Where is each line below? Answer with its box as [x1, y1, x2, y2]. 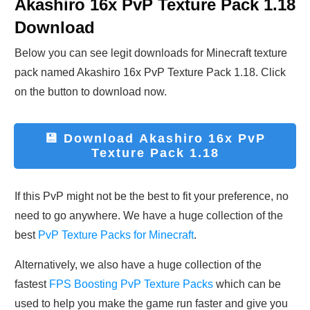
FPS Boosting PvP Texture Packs [49, 278, 213, 291]
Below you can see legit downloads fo [15, 47, 200, 60]
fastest [15, 278, 49, 291]
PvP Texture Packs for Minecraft [38, 229, 194, 241]
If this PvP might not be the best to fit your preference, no [15, 190, 289, 203]
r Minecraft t [200, 47, 257, 60]
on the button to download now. [15, 86, 167, 98]
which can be [213, 278, 281, 291]
